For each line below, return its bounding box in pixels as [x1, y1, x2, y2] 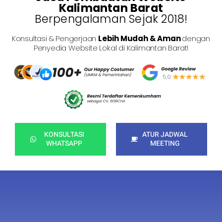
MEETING [150, 138, 180, 149]
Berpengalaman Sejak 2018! [34, 10, 188, 27]
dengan [182, 33, 211, 44]
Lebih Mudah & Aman [98, 33, 182, 44]
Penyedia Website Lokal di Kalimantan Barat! [33, 42, 189, 53]
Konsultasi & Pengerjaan [11, 33, 99, 44]
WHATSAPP [46, 138, 82, 149]
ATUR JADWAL [142, 129, 188, 140]
